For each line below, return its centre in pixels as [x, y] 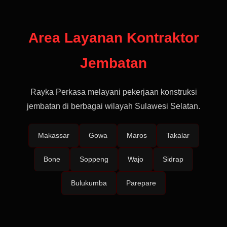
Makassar [53, 135]
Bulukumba [89, 183]
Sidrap [173, 159]
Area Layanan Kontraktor [113, 38]
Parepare [141, 183]
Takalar [178, 135]
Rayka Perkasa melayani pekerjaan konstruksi [113, 92]
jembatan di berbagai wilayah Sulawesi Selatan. [113, 106]
